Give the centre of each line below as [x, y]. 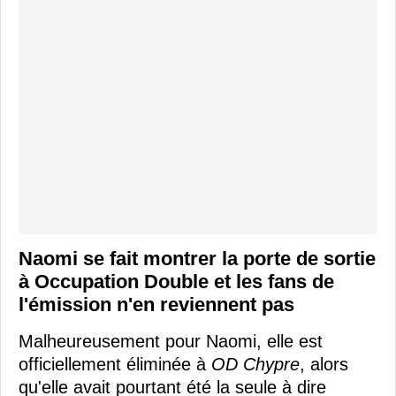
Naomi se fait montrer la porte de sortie [197, 258]
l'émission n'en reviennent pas [156, 304]
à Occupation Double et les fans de [176, 281]
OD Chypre [255, 364]
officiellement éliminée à [115, 364]
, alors [324, 364]
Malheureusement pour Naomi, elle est [171, 341]
